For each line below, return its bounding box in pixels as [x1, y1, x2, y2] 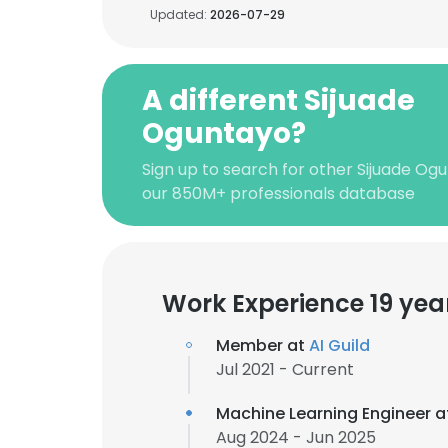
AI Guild [309, 334, 370, 357]
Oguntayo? [142, 114, 306, 153]
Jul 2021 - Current [216, 358, 354, 381]
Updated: [150, 6, 210, 23]
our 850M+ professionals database [142, 182, 415, 205]
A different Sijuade [142, 81, 415, 120]
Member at [216, 334, 309, 357]
